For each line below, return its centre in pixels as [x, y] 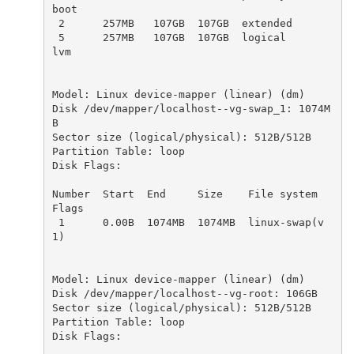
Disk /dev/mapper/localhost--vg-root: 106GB [185, 293]
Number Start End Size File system [185, 194]
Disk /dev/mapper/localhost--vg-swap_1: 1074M [191, 108]
